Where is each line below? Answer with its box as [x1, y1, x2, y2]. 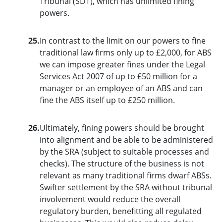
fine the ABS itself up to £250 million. [39, 94, 175, 106]
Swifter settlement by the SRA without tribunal [39, 181, 212, 193]
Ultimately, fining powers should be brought [39, 122, 204, 133]
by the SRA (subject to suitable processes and [39, 146, 209, 157]
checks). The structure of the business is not [39, 158, 204, 169]
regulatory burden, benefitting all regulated [39, 205, 202, 217]
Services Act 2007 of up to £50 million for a [39, 70, 197, 82]
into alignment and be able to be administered [39, 134, 213, 145]
